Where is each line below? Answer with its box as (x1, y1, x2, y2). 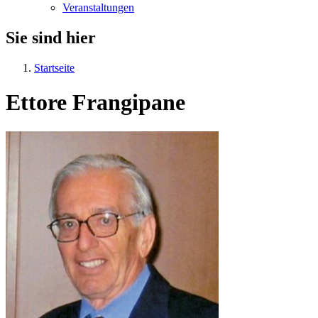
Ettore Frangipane (6, 89, 185, 116)
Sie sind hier (6, 28, 96, 47)
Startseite (34, 61, 75, 74)
